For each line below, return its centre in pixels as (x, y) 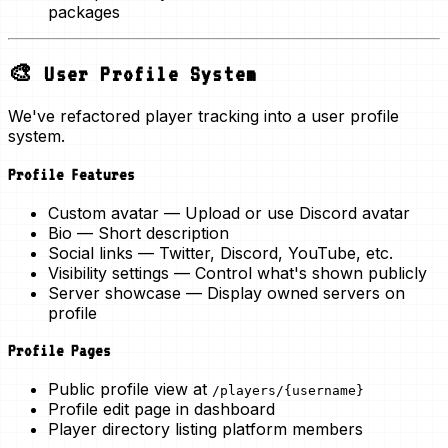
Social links (90, 252)
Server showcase (114, 292)
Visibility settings (108, 272)
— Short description (150, 232)
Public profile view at (130, 389)
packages (84, 12)
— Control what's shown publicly (298, 272)
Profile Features (71, 174)
